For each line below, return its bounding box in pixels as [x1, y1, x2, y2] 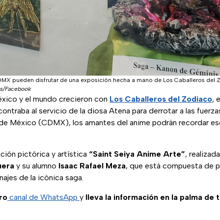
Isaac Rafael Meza [58, 161, 126, 171]
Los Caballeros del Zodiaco [110, 94, 212, 104]
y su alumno [14, 161, 58, 171]
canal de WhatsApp [7, 192, 80, 202]
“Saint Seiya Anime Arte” [89, 149, 185, 159]
